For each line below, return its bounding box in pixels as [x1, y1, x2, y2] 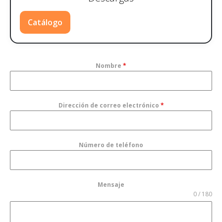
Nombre [96, 61, 123, 70]
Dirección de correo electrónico [58, 101, 161, 110]
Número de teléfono [79, 140, 143, 149]
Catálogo [28, 16, 62, 28]
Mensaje [98, 180, 124, 189]
